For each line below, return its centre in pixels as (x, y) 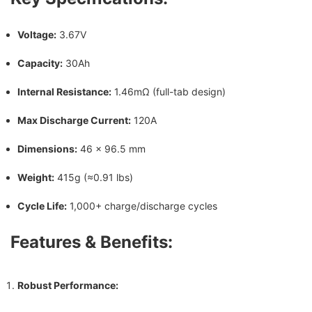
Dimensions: (47, 148)
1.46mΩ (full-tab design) (169, 91)
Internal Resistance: (64, 91)
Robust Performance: (68, 285)
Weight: (36, 177)
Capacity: (40, 63)
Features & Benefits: (92, 242)
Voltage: (37, 34)
